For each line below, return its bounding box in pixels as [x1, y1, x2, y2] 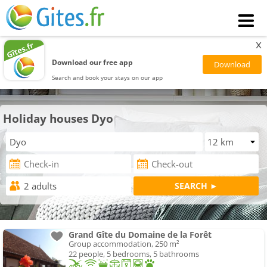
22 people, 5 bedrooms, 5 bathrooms [69, 249, 199, 260]
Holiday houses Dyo [3, 110, 113, 126]
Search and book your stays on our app [52, 73, 163, 82]
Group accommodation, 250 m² [69, 238, 179, 250]
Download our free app [52, 57, 133, 67]
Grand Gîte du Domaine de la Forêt [69, 229, 212, 241]
